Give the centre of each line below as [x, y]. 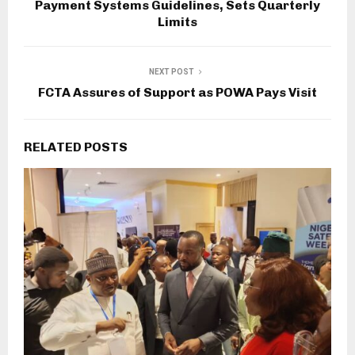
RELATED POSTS [76, 147]
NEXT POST [171, 72]
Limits [177, 22]
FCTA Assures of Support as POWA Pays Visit [177, 93]
